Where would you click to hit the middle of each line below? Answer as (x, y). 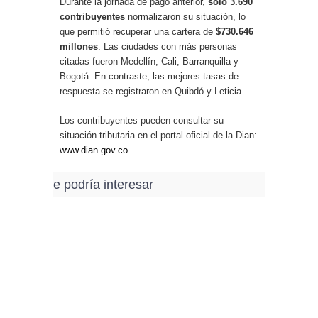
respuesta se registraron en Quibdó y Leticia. (152, 91)
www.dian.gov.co (94, 150)
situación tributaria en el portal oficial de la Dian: (158, 135)
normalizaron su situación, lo (185, 16)
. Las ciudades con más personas (168, 46)
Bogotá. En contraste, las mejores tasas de (149, 76)
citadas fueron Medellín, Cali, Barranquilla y (149, 61)
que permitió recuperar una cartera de (138, 31)
